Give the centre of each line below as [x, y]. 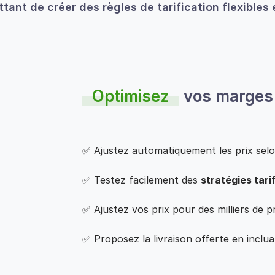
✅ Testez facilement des [141, 180]
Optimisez [131, 96]
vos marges [226, 96]
